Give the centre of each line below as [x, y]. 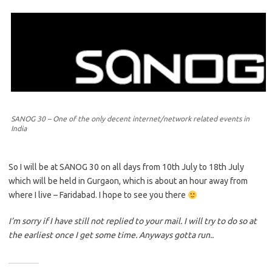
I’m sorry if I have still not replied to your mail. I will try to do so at [133, 221]
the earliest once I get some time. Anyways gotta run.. [111, 235]
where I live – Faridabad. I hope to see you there [98, 195]
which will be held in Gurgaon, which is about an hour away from [128, 181]
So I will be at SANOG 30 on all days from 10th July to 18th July [126, 167]
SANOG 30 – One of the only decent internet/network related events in [130, 119]
